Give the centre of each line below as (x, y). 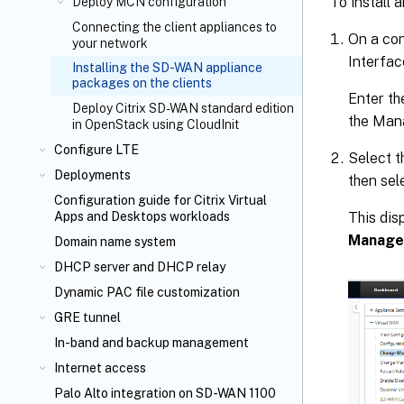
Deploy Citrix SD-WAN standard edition (183, 108)
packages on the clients (142, 83)
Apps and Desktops (110, 216)
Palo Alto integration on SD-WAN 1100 (165, 393)
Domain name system (115, 242)
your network (110, 43)
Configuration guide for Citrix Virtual (161, 200)
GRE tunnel (87, 317)
